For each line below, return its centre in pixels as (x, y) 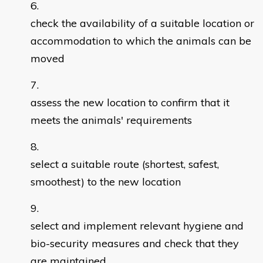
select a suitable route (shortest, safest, (125, 164)
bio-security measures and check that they (135, 244)
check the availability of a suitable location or (142, 23)
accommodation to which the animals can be (141, 41)
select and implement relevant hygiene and (137, 226)
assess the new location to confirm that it (130, 103)
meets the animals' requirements (111, 120)
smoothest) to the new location (106, 182)
